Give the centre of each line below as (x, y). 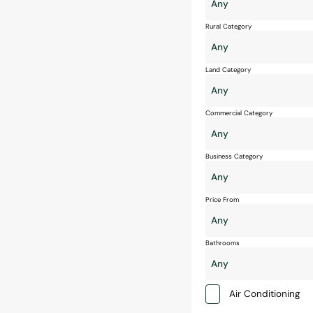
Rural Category (228, 27)
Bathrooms (223, 243)
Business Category (234, 156)
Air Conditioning (265, 294)
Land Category (228, 70)
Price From (222, 200)
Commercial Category (239, 113)
